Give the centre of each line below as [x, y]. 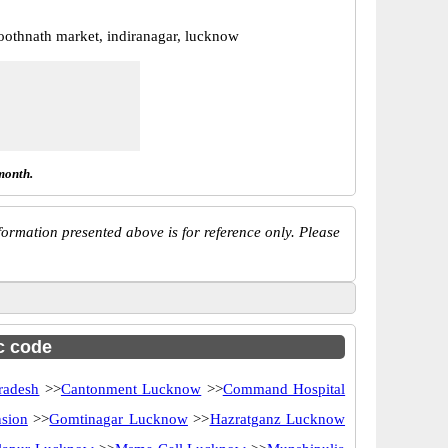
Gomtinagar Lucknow [118, 419]
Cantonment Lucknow [131, 389]
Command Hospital [284, 389]
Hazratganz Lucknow [277, 419]
